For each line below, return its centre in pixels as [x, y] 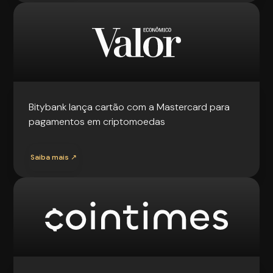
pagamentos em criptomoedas [97, 121]
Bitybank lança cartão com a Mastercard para [129, 107]
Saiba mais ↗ [54, 157]
